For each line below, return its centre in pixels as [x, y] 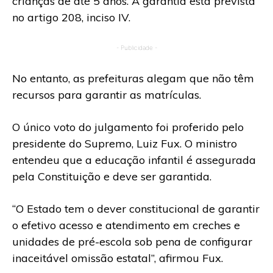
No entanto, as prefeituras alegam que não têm [133, 78]
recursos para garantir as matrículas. [107, 94]
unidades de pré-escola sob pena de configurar [132, 241]
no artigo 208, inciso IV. [71, 17]
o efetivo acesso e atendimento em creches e [126, 225]
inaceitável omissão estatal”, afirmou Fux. [118, 258]
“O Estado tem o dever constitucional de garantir [136, 208]
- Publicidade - [136, 47]
